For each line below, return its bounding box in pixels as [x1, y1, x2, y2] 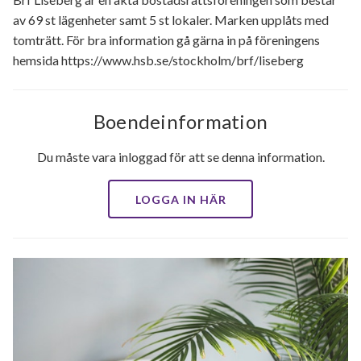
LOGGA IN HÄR [135, 193, 226, 207]
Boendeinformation [93, 110, 268, 134]
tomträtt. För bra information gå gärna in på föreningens [13, 32, 320, 48]
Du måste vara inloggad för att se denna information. [36, 149, 325, 165]
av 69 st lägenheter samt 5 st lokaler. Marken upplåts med [13, 12, 329, 28]
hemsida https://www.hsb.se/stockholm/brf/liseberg [13, 52, 304, 68]
